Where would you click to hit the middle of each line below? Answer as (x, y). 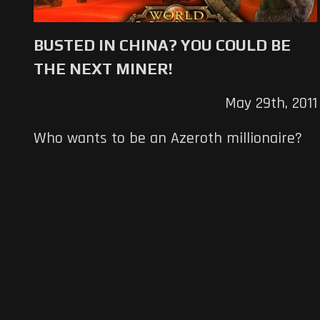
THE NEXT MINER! (103, 68)
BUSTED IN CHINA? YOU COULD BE (162, 45)
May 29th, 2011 (271, 103)
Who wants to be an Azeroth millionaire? (168, 138)
